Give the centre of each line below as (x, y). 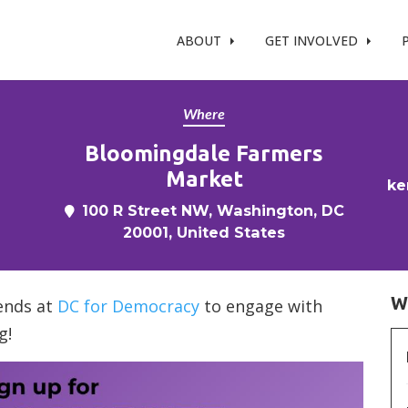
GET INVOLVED (314, 40)
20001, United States (204, 232)
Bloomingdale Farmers (204, 153)
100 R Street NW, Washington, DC (213, 210)
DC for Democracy (128, 306)
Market (204, 179)
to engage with (261, 306)
